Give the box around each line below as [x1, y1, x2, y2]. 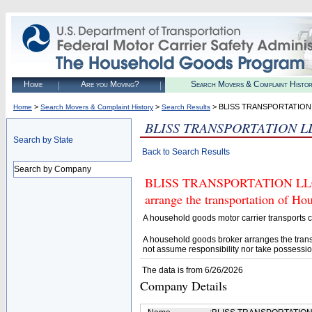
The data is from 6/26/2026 [142, 265, 243, 275]
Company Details [140, 277, 227, 294]
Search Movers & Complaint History [40, 103, 153, 111]
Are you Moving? [80, 79, 139, 89]
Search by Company [14, 164, 91, 174]
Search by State [13, 135, 73, 145]
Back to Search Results [142, 147, 230, 157]
